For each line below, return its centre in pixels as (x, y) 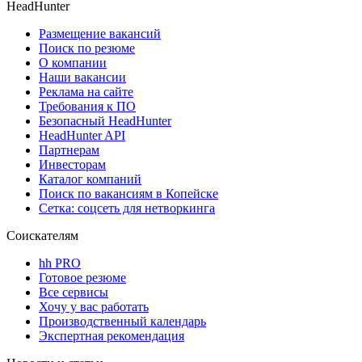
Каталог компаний (90, 179)
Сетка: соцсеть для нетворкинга (127, 208)
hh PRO (60, 263)
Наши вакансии (82, 77)
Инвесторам (72, 164)
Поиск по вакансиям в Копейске (128, 193)
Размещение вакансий (100, 33)
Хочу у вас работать (94, 306)
